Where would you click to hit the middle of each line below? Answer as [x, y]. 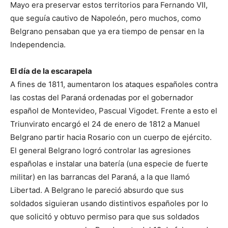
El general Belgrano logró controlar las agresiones [101, 150]
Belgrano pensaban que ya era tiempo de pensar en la [107, 31]
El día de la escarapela [52, 71]
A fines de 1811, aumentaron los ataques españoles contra [114, 84]
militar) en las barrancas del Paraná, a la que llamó [100, 177]
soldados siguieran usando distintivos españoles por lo [109, 203]
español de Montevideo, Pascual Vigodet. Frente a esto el [114, 110]
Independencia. [38, 44]
